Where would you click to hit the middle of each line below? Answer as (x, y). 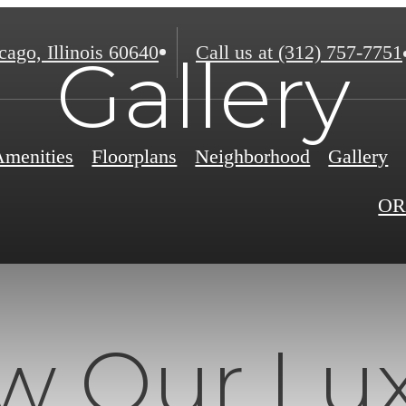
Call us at (234, 53)
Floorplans (135, 157)
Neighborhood (253, 157)
